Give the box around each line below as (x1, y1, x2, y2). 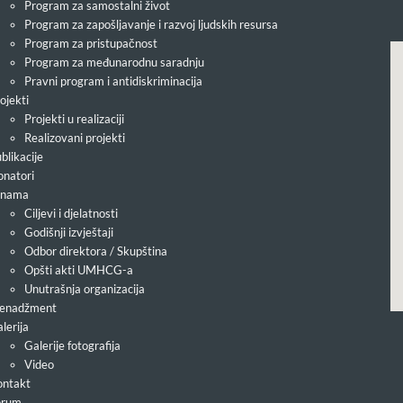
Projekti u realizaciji (23, 112, 124, 127)
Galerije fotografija (23, 338, 121, 354)
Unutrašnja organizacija (23, 282, 145, 297)
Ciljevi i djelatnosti (23, 206, 118, 221)
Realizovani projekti (23, 130, 125, 146)
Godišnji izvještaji (23, 225, 113, 240)
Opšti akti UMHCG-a (23, 263, 133, 278)
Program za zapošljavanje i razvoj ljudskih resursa (23, 17, 278, 32)
